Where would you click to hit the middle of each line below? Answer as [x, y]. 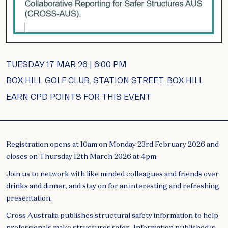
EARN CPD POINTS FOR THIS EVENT [79, 97]
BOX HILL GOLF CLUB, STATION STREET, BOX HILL [105, 81]
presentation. [29, 198]
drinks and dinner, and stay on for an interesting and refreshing [113, 186]
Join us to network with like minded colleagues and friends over [112, 174]
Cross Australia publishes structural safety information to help [112, 216]
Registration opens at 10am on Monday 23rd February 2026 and [112, 144]
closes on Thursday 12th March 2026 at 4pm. [82, 156]
